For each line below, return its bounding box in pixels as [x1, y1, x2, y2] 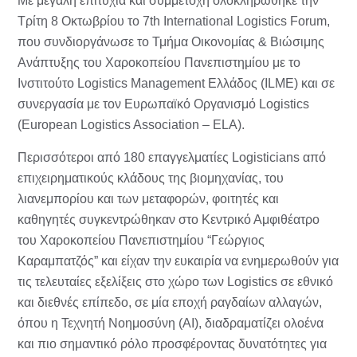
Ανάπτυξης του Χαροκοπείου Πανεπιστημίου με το [18, 56, 300, 70]
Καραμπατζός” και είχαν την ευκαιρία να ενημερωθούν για [18, 254, 339, 269]
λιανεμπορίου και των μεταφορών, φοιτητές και [18, 192, 279, 206]
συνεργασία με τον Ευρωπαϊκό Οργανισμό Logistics [18, 97, 309, 112]
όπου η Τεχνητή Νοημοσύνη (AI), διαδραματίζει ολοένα [18, 316, 324, 331]
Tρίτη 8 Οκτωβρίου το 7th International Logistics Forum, [18, 14, 330, 29]
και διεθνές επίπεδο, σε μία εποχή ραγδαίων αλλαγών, [18, 296, 322, 310]
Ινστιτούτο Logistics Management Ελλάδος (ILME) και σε [18, 76, 335, 91]
